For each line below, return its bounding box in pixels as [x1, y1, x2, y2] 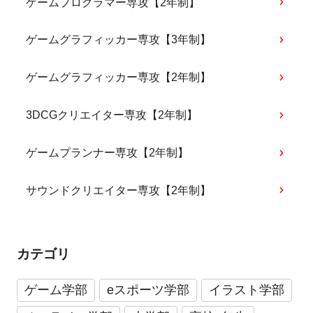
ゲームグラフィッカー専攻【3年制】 [26, 34, 212, 46]
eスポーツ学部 [106, 283, 189, 298]
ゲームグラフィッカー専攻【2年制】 [26, 71, 212, 84]
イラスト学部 [208, 283, 284, 298]
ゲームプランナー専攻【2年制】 [26, 147, 189, 159]
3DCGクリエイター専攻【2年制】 [26, 109, 198, 122]
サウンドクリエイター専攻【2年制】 [26, 184, 212, 196]
